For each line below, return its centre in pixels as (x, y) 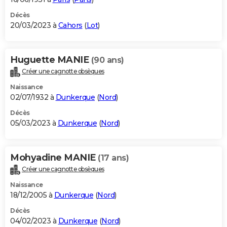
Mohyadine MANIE (54, 157)
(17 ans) (113, 158)
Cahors (70, 25)
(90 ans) (107, 60)
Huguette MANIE (51, 60)
